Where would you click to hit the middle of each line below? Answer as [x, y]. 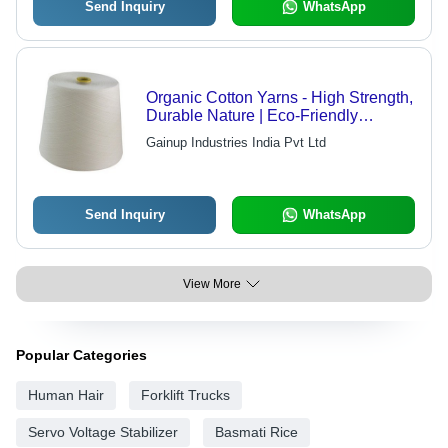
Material [174, 152]
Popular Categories [81, 355]
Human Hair [66, 395]
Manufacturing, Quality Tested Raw [269, 134]
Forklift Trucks [185, 395]
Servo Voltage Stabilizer [103, 432]
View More [212, 284]
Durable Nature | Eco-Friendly [251, 116]
